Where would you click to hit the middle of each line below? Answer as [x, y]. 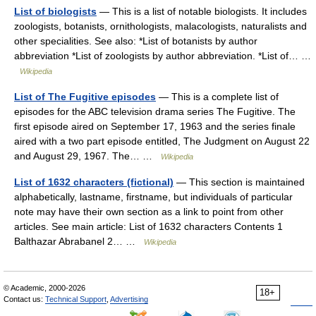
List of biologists [55, 12]
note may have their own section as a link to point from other [149, 212]
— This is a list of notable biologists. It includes [202, 12]
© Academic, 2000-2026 [44, 288]
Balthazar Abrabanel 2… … [79, 242]
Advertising [129, 299]
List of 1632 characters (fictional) [94, 182]
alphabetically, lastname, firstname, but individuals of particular [153, 197]
